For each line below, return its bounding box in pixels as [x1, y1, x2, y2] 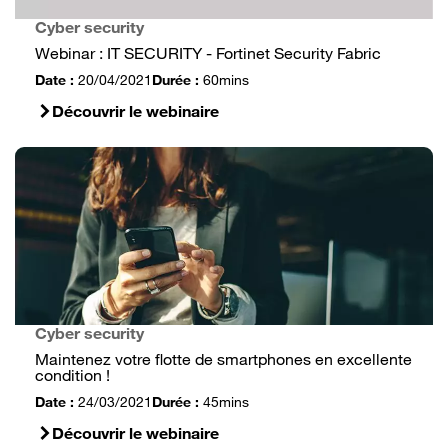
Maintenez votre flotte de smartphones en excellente [35, 348, 412, 369]
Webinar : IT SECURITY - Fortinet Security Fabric [35, 42, 381, 63]
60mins [203, 70, 249, 89]
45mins [203, 392, 249, 411]
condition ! [35, 364, 110, 385]
